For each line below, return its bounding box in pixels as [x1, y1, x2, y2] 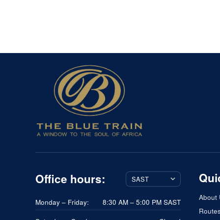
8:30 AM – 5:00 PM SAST [102, 197, 181, 207]
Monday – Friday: [35, 197, 89, 207]
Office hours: [35, 171, 106, 187]
